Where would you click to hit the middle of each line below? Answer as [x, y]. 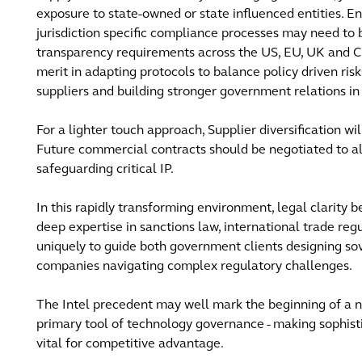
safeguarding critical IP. [108, 170]
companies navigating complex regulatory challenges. [196, 267]
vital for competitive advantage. [132, 344]
